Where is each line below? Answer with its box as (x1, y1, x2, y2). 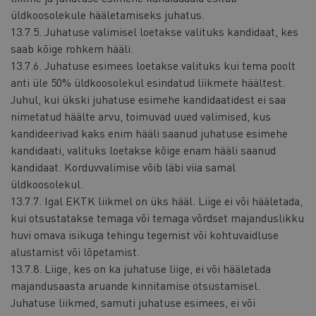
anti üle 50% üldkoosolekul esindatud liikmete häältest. (11, 75, 285, 90)
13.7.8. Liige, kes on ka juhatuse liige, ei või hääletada (11, 261, 271, 276)
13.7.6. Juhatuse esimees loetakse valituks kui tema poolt (11, 58, 296, 73)
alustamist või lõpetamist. (11, 244, 140, 260)
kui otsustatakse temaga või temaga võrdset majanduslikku (11, 210, 304, 226)
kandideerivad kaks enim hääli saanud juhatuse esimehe (11, 126, 288, 141)
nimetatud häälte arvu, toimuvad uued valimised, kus (11, 109, 271, 124)
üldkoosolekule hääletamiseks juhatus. (11, 7, 205, 23)
